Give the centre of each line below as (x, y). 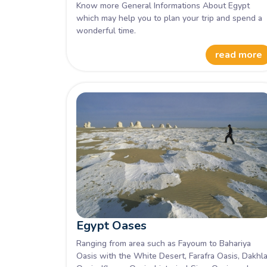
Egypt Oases (111, 225)
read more (239, 55)
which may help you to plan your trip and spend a (169, 18)
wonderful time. (106, 30)
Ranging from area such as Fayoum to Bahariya (163, 243)
